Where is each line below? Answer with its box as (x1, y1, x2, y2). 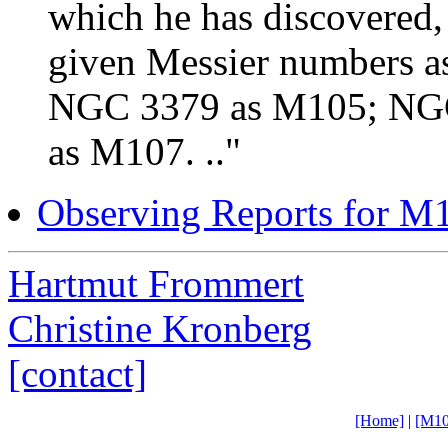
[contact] (8, 351, 147, 395)
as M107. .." (48, 129, 241, 173)
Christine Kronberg (8, 306, 312, 350)
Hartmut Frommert (8, 261, 304, 305)
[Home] (354, 411, 404, 429)
